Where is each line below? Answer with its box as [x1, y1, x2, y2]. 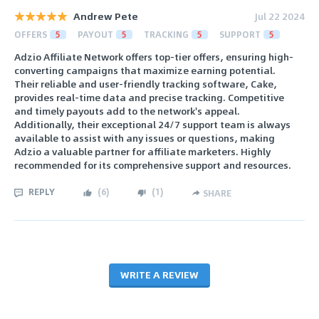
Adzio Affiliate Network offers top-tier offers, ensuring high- [14, 49, 293, 65]
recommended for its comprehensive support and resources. [14, 157, 291, 173]
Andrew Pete [73, 9, 138, 24]
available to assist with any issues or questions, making [14, 130, 275, 146]
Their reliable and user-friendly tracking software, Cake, [14, 76, 277, 92]
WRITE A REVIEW [120, 266, 199, 282]
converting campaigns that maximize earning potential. [14, 63, 276, 78]
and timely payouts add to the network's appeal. [14, 103, 240, 119]
